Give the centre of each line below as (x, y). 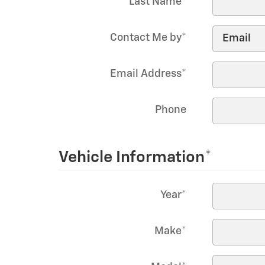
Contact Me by (146, 38)
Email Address (146, 74)
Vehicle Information (132, 158)
